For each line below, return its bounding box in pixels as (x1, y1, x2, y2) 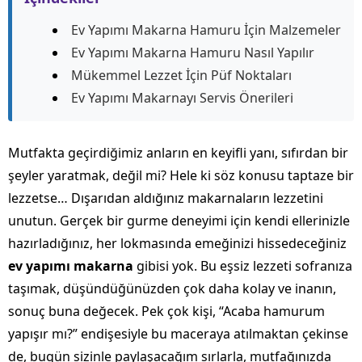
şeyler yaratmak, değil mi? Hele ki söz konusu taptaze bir (8, 166, 354, 185)
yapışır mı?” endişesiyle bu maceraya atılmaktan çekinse (8, 325, 348, 343)
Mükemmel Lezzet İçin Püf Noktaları (71, 66, 292, 85)
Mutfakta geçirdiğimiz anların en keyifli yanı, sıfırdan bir (8, 144, 348, 162)
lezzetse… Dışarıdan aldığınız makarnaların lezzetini (8, 189, 323, 208)
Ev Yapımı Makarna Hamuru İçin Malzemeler (71, 21, 341, 40)
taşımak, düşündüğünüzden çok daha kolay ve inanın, (8, 280, 336, 298)
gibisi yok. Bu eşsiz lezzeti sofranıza (133, 257, 352, 276)
